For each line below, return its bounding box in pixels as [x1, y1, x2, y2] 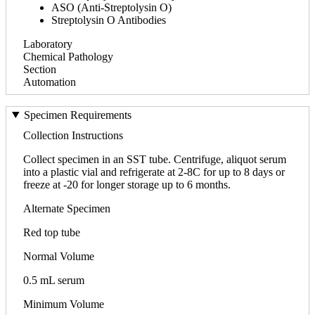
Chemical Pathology [23, 50, 113, 63]
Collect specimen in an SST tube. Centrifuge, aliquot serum [23, 153, 286, 165]
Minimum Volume [23, 297, 104, 310]
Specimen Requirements [23, 108, 131, 121]
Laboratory [23, 37, 72, 50]
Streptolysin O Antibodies [51, 13, 166, 26]
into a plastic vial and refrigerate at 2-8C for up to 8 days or [23, 165, 285, 178]
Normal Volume [23, 250, 94, 262]
